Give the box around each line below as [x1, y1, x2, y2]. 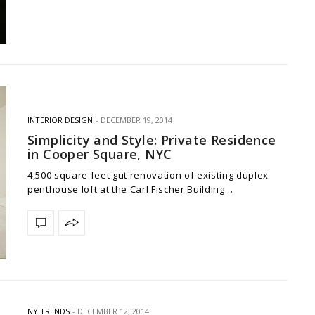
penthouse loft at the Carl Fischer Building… [27, 182, 233, 195]
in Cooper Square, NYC [27, 145, 172, 162]
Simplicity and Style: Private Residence [27, 131, 276, 148]
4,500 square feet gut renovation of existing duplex [27, 168, 269, 181]
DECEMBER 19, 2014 [101, 114, 172, 125]
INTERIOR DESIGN [27, 114, 93, 125]
